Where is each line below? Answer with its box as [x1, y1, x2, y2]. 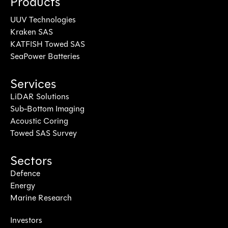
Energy [10, 182, 35, 190]
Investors [10, 216, 42, 225]
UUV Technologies [10, 16, 76, 24]
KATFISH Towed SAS [10, 40, 85, 49]
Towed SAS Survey [10, 129, 77, 138]
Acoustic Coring [10, 117, 68, 126]
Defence [10, 169, 40, 178]
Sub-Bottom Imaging [10, 105, 84, 113]
